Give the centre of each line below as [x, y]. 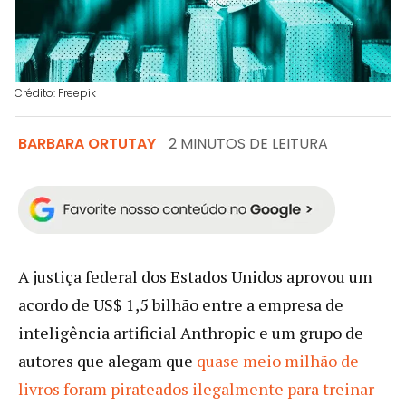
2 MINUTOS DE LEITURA [248, 143]
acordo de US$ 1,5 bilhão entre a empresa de [181, 304]
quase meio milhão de [278, 360]
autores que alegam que [107, 360]
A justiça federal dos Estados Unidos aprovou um [195, 276]
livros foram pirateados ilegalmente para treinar [196, 388]
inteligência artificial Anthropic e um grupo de [191, 332]
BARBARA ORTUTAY [87, 143]
